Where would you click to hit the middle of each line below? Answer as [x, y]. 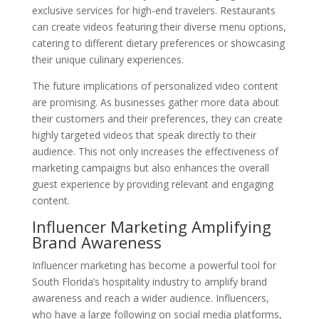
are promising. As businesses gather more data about [155, 102]
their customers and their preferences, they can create [157, 118]
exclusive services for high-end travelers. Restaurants [153, 10]
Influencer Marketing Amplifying [151, 226]
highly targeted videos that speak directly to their [144, 135]
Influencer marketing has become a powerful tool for [154, 265]
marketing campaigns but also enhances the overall [150, 167]
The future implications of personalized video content [155, 85]
